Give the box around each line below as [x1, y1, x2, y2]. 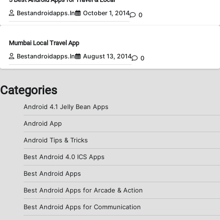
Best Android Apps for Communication [24, 203, 141, 211]
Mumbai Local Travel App [9, 39, 79, 47]
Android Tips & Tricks [24, 136, 88, 144]
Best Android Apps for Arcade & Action [24, 186, 143, 194]
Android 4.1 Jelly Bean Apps [24, 103, 109, 111]
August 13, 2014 [83, 53, 132, 60]
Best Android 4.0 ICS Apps [24, 153, 105, 161]
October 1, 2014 [83, 9, 130, 17]
